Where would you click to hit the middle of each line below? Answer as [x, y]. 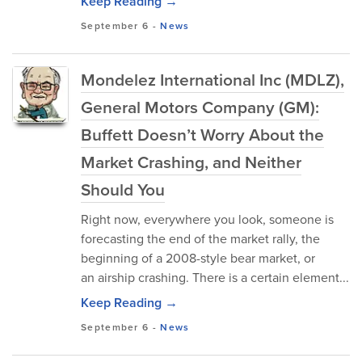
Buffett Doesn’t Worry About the [202, 135]
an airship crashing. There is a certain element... [215, 278]
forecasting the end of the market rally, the [200, 239]
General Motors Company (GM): [200, 107]
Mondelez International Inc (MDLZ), [213, 80]
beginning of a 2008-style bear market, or [198, 258]
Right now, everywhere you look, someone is [207, 219]
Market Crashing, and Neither [191, 162]
